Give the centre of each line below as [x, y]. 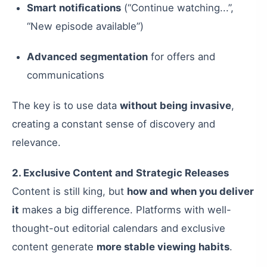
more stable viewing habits [163, 247]
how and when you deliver [190, 191]
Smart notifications [74, 8]
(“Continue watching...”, [177, 8]
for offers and [181, 57]
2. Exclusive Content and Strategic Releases [120, 173]
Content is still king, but [69, 191]
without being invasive [176, 105]
